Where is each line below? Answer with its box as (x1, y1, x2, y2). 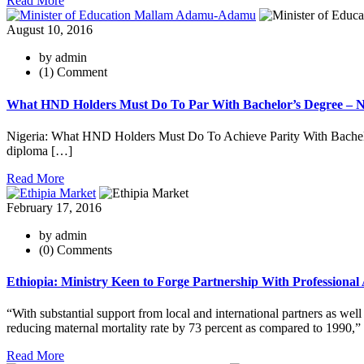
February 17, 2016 (6, 200, 102, 214)
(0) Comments (39, 242, 112, 257)
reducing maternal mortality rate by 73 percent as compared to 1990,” (6, 321, 361, 336)
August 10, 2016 (6, 23, 93, 37)
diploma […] (6, 143, 72, 158)
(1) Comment (39, 65, 107, 80)
